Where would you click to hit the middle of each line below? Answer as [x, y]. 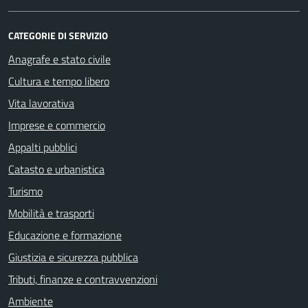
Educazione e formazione [65, 235]
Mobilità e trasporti [51, 213]
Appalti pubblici [43, 147]
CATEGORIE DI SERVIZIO [58, 35]
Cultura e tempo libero [59, 81]
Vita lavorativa [41, 103]
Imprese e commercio [57, 125]
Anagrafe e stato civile [59, 59]
